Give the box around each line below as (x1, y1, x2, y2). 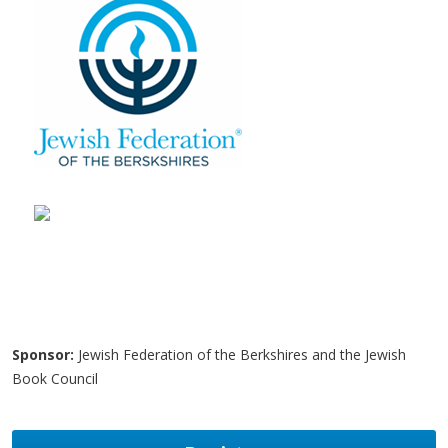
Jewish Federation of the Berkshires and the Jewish (74, 344, 406, 364)
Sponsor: (12, 344, 74, 364)
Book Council (12, 368, 98, 388)
